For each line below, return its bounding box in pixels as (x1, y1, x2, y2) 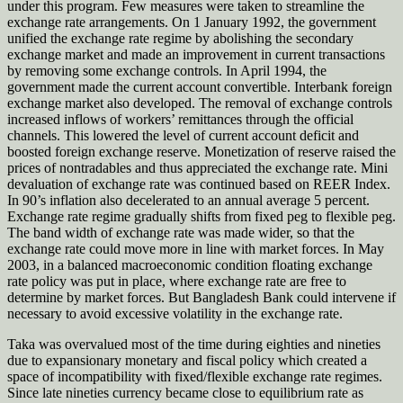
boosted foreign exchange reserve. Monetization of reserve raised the (7, 144, 396, 160)
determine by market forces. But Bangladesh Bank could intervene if (7, 290, 396, 306)
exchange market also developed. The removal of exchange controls (7, 95, 392, 112)
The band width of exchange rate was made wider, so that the (7, 225, 354, 241)
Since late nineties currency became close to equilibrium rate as (7, 385, 363, 401)
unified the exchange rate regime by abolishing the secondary (7, 31, 354, 47)
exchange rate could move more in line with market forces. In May (7, 241, 384, 257)
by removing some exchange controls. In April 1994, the (7, 63, 327, 79)
